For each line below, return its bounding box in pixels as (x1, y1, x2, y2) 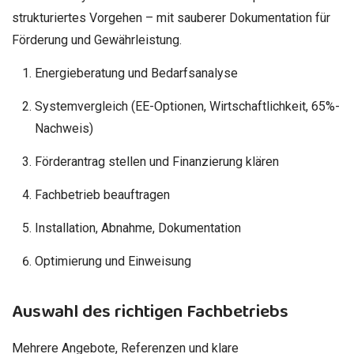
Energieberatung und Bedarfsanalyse (34, 65, 238, 81)
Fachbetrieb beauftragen (34, 186, 170, 202)
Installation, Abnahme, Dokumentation (34, 220, 241, 235)
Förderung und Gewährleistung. (12, 32, 182, 47)
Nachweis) (34, 120, 93, 136)
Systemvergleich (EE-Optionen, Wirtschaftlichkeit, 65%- (34, 98, 340, 114)
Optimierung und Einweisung (34, 253, 191, 269)
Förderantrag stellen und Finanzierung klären (34, 153, 279, 169)
